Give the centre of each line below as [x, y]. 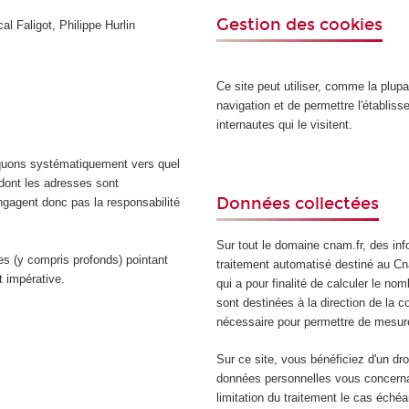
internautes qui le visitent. [284, 124]
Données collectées [297, 203]
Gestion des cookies [299, 25]
